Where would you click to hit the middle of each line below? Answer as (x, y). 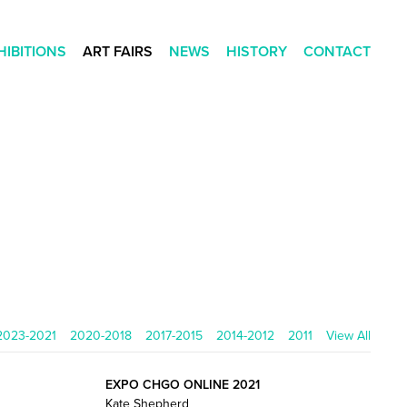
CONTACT (337, 51)
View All (348, 335)
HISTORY (257, 51)
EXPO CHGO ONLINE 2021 (182, 384)
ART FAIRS (118, 51)
